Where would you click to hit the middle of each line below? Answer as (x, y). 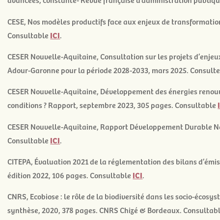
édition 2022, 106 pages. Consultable (70, 175)
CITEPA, (21, 161)
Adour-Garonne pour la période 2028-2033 (78, 69)
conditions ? (28, 105)
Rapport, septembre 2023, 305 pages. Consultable (133, 105)
